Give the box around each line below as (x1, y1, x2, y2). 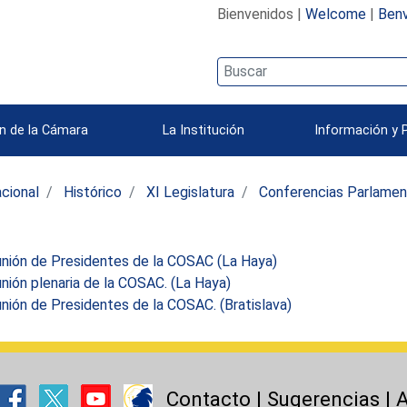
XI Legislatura (146, 183, 235, 201)
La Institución (163, 122, 244, 138)
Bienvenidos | (216, 5, 305, 23)
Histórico (64, 183, 123, 201)
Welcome (304, 5, 366, 23)
